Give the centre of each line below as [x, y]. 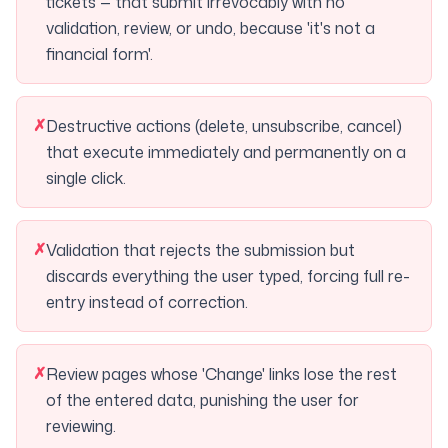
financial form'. [99, 54]
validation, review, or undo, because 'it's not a [210, 28]
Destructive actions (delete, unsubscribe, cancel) [224, 126]
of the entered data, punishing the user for [202, 400]
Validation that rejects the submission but [200, 250]
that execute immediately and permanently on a [226, 152]
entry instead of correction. [147, 302]
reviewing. [81, 426]
